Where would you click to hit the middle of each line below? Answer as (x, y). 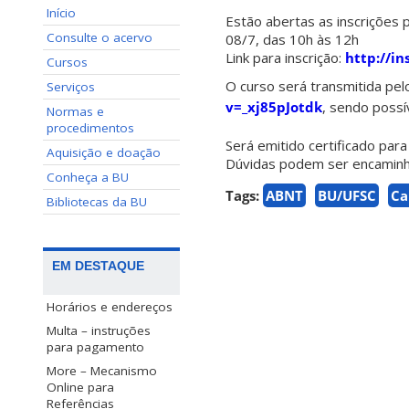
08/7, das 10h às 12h (292, 40)
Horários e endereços (110, 307)
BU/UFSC (347, 196)
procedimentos (90, 128)
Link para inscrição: (285, 58)
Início (61, 13)
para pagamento (95, 347)
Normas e (75, 111)
